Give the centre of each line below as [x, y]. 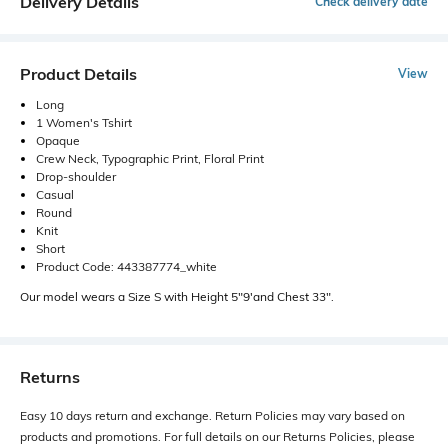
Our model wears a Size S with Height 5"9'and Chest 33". [177, 296]
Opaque [58, 140]
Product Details [78, 73]
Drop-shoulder [76, 176]
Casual [55, 194]
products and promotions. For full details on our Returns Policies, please [217, 436]
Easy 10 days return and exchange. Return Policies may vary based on [212, 415]
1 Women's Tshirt [84, 122]
